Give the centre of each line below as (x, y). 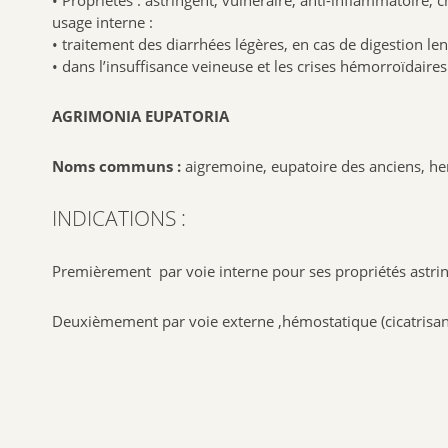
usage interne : (102, 21)
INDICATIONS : (119, 217)
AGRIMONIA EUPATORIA (140, 115)
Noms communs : (116, 165)
